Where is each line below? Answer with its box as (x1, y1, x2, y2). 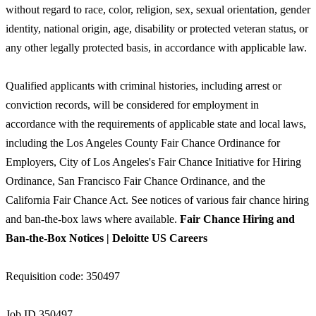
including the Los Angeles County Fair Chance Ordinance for (6, 136, 280, 149)
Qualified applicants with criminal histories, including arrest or (6, 79, 281, 92)
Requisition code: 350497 (6, 269, 120, 282)
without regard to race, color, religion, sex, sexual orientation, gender (6, 3, 310, 16)
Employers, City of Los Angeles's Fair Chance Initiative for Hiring (6, 155, 301, 168)
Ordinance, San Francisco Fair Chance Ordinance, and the (6, 174, 265, 187)
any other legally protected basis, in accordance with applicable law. (6, 41, 307, 54)
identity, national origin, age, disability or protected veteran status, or (6, 22, 308, 35)
